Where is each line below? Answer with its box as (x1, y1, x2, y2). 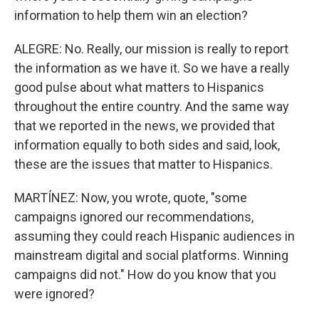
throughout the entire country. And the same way (14, 99, 289, 114)
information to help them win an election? (14, 8, 248, 23)
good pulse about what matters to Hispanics (14, 80, 264, 95)
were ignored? (14, 286, 95, 301)
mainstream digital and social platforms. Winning (14, 248, 288, 263)
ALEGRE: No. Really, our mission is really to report (14, 41, 288, 56)
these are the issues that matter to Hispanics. (14, 157, 273, 172)
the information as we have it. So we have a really (14, 61, 290, 75)
